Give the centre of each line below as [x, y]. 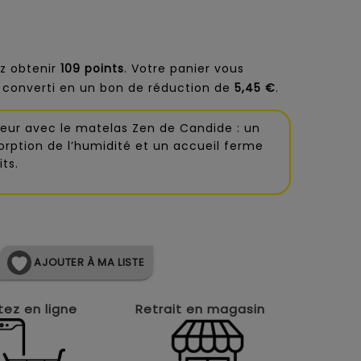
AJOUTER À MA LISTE [88, 262]
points [104, 68]
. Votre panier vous [184, 68]
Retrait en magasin [201, 309]
